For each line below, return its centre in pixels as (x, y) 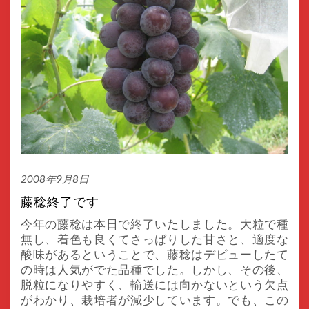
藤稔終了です (60, 202)
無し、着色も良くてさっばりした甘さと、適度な (154, 239)
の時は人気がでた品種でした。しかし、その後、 (154, 269)
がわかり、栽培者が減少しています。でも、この (154, 299)
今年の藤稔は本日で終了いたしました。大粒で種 (154, 223)
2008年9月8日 (55, 178)
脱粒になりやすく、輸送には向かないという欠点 (154, 284)
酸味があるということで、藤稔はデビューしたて (154, 254)
